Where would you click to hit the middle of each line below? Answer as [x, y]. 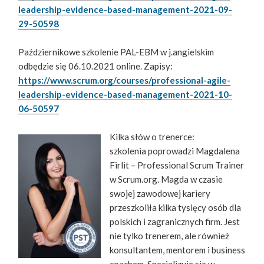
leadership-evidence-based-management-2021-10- [126, 95]
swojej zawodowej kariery [160, 194]
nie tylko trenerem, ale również [170, 236]
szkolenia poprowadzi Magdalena [175, 151]
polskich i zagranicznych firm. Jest [175, 222]
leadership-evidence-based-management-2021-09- [126, 10]
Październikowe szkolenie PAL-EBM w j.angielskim [116, 52]
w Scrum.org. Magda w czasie [166, 179]
